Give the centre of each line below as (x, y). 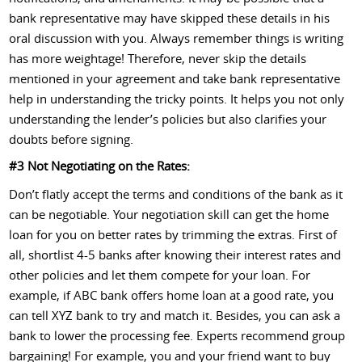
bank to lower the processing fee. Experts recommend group (177, 335)
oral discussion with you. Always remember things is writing (177, 38)
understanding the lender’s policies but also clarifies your (168, 118)
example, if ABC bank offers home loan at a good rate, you (172, 295)
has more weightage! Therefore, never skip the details (158, 58)
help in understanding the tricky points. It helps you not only (177, 98)
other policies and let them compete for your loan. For (160, 274)
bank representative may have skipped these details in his (170, 17)
